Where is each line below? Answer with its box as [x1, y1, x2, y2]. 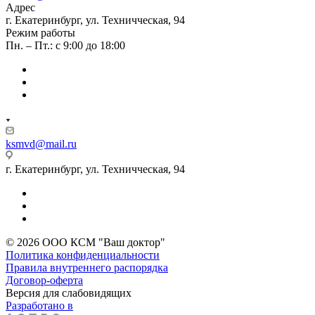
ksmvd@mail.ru [6, 137, 77, 150]
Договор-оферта [6, 274, 83, 286]
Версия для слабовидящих [6, 286, 131, 299]
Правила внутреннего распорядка [6, 261, 168, 274]
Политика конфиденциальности [6, 248, 160, 261]
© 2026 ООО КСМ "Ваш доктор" [6, 236, 165, 248]
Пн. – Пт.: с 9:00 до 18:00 [6, 39, 125, 51]
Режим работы [6, 26, 75, 39]
